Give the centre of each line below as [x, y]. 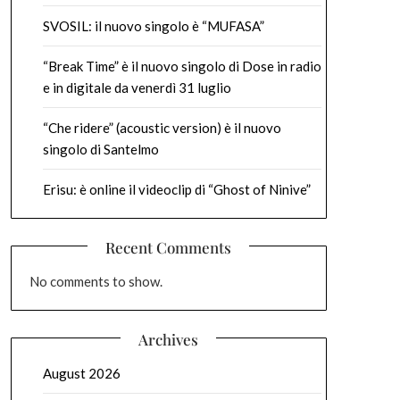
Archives [169, 339]
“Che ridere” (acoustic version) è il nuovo [162, 128]
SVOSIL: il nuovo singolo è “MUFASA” [153, 26]
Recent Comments [169, 247]
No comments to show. [96, 281]
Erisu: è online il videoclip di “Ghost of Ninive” [176, 189]
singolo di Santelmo [100, 149]
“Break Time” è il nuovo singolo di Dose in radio [182, 66]
